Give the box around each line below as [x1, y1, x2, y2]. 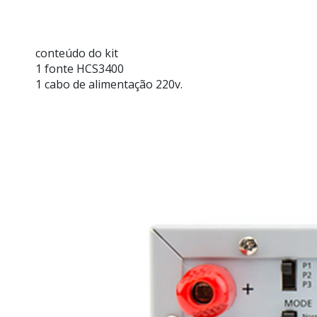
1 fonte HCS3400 [35, 61, 124, 76]
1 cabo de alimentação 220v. [35, 76, 183, 92]
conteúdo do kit [35, 45, 118, 61]
